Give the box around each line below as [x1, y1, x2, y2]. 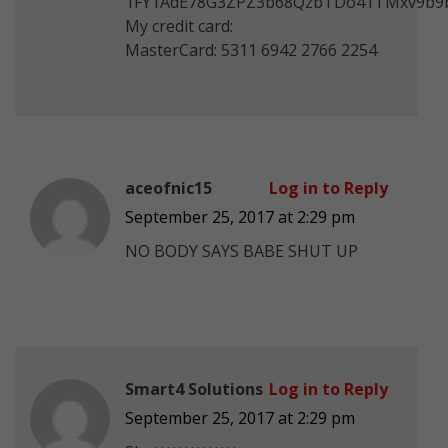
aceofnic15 [125, 176, 212, 199]
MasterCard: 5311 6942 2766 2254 [125, 38, 377, 61]
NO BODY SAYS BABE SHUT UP [125, 239, 358, 262]
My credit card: [125, 14, 233, 37]
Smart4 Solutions [125, 377, 263, 400]
